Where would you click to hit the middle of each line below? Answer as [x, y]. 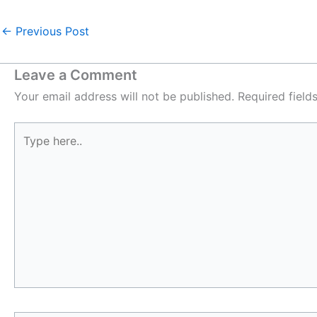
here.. [28, 149]
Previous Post [51, 31]
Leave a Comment [76, 75]
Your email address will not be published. [124, 96]
